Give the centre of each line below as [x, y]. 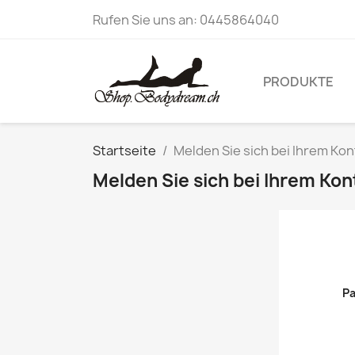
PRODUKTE [298, 81]
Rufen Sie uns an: [146, 20]
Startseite [124, 151]
